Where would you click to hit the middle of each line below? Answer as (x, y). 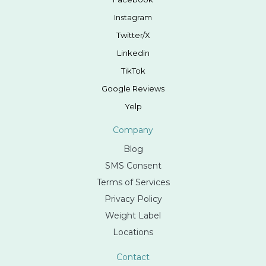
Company (133, 130)
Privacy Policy (133, 199)
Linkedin (133, 53)
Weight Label (133, 215)
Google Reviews (133, 88)
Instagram (133, 17)
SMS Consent (133, 165)
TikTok (133, 70)
